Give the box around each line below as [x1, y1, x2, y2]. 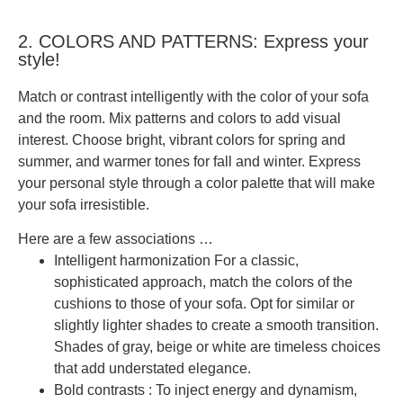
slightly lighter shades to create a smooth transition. [54, 318, 379, 334]
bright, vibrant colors [126, 132, 255, 148]
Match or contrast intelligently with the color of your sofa [18, 89, 369, 105]
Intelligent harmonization [54, 253, 210, 269]
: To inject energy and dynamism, [145, 382, 357, 399]
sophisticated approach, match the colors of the [54, 274, 353, 291]
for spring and [258, 132, 345, 148]
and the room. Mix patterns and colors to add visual [18, 111, 341, 127]
